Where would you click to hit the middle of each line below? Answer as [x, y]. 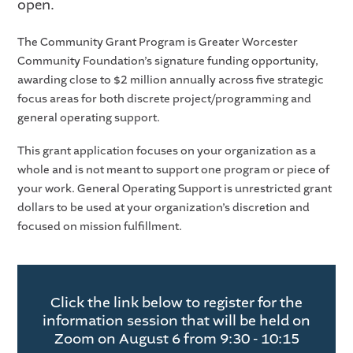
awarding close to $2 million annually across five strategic [171, 80]
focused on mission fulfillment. [100, 226]
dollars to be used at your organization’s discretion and [164, 207]
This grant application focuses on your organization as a [167, 150]
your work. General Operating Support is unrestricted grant [175, 188]
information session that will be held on [176, 321]
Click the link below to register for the [176, 303]
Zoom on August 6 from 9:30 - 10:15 [176, 339]
